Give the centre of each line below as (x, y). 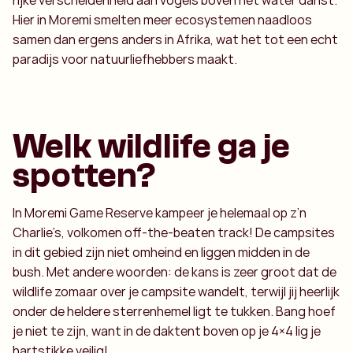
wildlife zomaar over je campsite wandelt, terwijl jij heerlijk (176, 292)
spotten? (84, 176)
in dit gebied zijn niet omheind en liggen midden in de (161, 252)
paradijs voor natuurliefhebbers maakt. (125, 59)
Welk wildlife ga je (151, 147)
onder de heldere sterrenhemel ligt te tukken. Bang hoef (174, 311)
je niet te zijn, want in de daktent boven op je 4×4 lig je (167, 331)
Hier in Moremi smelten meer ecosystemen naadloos (162, 20)
